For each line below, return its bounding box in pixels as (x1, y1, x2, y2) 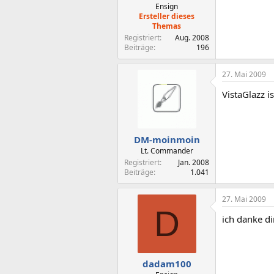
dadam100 (142, 257, 191, 270)
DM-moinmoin (133, 133, 200, 146)
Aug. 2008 (175, 32, 209, 43)
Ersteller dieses (139, 11, 194, 21)
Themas (152, 21, 181, 31)
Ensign (155, 1, 178, 12)
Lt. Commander (140, 145, 193, 156)
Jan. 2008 (178, 157, 209, 168)
